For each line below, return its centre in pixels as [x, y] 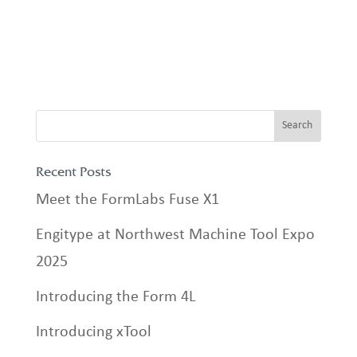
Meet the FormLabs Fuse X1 [127, 200]
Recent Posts [73, 172]
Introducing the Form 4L [115, 298]
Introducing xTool [93, 333]
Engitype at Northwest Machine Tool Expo [175, 235]
